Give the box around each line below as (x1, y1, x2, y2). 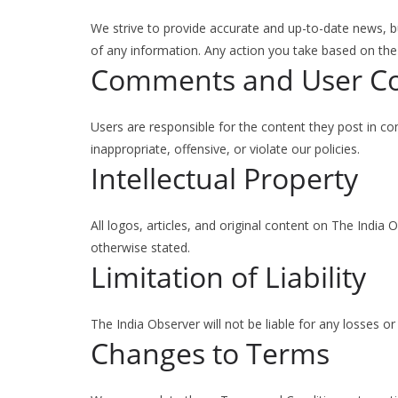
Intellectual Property (91, 159, 358, 197)
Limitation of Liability (91, 258, 366, 296)
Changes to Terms (91, 334, 330, 372)
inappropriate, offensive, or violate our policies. (91, 140, 360, 157)
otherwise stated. (91, 239, 190, 256)
